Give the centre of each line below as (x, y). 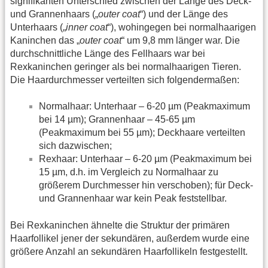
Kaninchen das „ (45, 40)
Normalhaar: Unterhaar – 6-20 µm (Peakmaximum (144, 106)
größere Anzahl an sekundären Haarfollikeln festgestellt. (129, 251)
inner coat (87, 27)
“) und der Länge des (184, 14)
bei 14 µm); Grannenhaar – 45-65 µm (117, 120)
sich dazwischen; (75, 146)
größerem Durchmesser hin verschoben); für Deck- (146, 185)
